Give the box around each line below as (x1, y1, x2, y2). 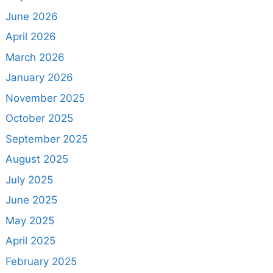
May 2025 (5, 214, 54, 227)
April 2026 (5, 30, 56, 43)
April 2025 (5, 235, 55, 247)
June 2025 (5, 194, 57, 207)
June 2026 (5, 10, 58, 23)
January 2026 (5, 71, 73, 84)
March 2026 (5, 51, 65, 63)
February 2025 (5, 255, 77, 268)
